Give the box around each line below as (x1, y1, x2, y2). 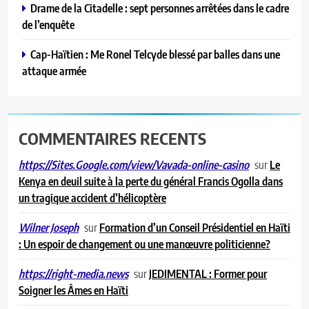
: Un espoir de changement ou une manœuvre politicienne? (19, 236, 270, 251)
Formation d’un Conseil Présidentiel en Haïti (99, 219, 290, 235)
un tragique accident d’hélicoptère (19, 190, 166, 205)
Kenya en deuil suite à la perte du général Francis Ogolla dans (19, 173, 283, 188)
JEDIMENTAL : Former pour (149, 266, 267, 281)
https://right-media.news (19, 266, 128, 281)
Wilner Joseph (19, 220, 79, 235)
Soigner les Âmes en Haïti (19, 282, 128, 297)
